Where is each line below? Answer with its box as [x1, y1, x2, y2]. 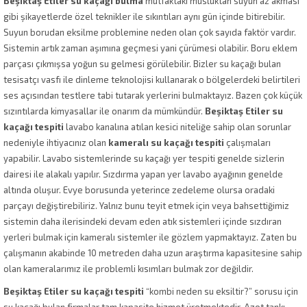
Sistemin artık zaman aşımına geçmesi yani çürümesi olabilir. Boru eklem [3, 42, 297, 53]
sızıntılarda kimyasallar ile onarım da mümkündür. [3, 105, 205, 116]
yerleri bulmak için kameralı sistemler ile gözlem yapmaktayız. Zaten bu [3, 231, 297, 243]
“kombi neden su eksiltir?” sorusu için [144, 285, 298, 297]
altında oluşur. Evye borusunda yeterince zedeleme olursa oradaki [3, 184, 275, 195]
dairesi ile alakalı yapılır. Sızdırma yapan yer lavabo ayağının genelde [3, 168, 283, 180]
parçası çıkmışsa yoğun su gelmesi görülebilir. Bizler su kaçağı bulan [3, 58, 281, 69]
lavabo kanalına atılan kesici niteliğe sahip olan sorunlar [64, 121, 291, 132]
